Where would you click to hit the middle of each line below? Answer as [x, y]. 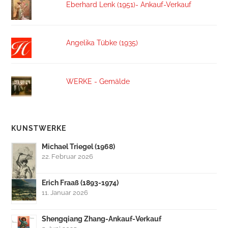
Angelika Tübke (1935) [102, 43]
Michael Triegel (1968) [79, 146]
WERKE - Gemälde [98, 81]
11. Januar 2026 [65, 192]
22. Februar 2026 [68, 156]
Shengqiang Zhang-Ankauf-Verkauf [102, 218]
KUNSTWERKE [39, 128]
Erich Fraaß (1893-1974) [80, 182]
